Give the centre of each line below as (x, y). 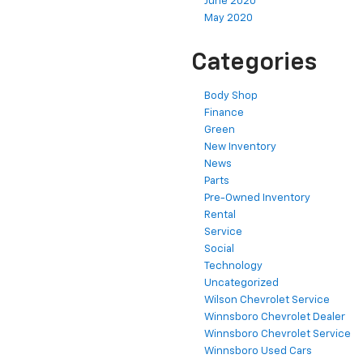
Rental (220, 216)
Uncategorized (241, 284)
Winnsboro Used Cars (258, 352)
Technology (233, 267)
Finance (224, 113)
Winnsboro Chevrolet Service (278, 335)
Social (219, 250)
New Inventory (240, 147)
